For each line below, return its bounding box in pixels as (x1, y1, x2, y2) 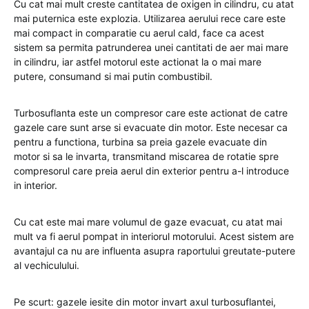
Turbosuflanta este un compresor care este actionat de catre (14, 107, 288, 119)
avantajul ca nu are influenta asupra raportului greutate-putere (14, 245, 295, 257)
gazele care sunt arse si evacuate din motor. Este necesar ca (14, 121, 288, 133)
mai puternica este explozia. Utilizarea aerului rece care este (14, 12, 286, 24)
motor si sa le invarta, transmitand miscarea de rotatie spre (14, 150, 279, 162)
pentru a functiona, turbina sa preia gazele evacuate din (14, 136, 267, 148)
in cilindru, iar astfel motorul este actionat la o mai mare (14, 56, 261, 68)
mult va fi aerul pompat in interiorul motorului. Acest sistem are (14, 230, 294, 242)
